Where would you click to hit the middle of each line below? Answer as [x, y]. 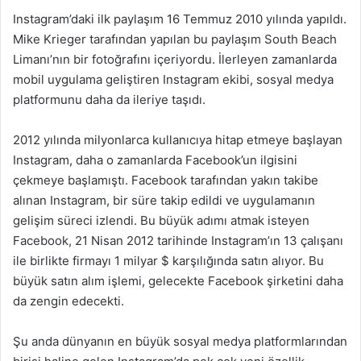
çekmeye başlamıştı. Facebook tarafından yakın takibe [166, 180]
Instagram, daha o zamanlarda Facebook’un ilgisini [155, 160]
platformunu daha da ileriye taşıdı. [109, 99]
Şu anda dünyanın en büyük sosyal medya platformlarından [180, 341]
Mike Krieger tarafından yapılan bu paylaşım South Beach [175, 39]
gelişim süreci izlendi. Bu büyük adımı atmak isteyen [161, 220]
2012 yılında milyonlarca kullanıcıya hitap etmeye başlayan [178, 139]
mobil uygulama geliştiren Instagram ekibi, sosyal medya [173, 79]
